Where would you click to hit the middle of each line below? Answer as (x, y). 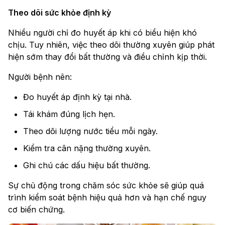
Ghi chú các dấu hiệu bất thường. (87, 165)
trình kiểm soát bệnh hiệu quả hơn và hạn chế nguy (107, 198)
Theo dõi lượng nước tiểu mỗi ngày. (90, 131)
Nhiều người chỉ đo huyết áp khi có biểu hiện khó (102, 33)
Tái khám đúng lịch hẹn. (69, 114)
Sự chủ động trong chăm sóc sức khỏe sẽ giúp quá (106, 186)
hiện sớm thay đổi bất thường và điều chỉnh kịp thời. (107, 57)
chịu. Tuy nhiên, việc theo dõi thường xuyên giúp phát (111, 45)
